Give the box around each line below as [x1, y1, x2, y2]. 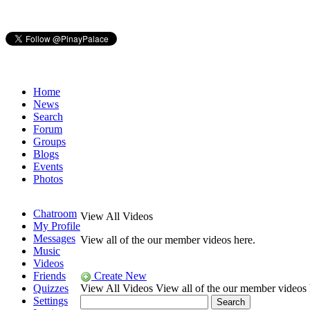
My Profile [33, 220, 80, 232]
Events [33, 161, 63, 172]
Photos [33, 173, 63, 185]
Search [33, 111, 63, 122]
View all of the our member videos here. [80, 234, 255, 246]
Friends [33, 270, 66, 282]
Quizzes [33, 282, 69, 294]
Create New [91, 270, 147, 282]
